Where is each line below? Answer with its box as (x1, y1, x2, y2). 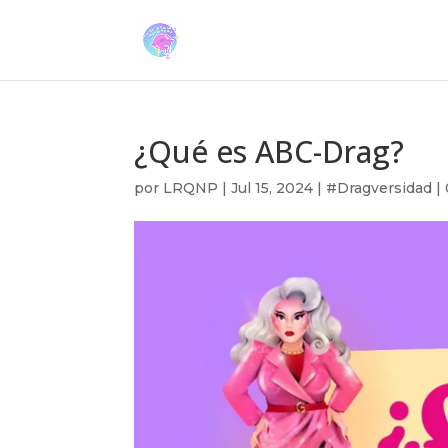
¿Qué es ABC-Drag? (134, 131, 405, 172)
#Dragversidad (326, 179, 433, 197)
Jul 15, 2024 (231, 179, 314, 197)
